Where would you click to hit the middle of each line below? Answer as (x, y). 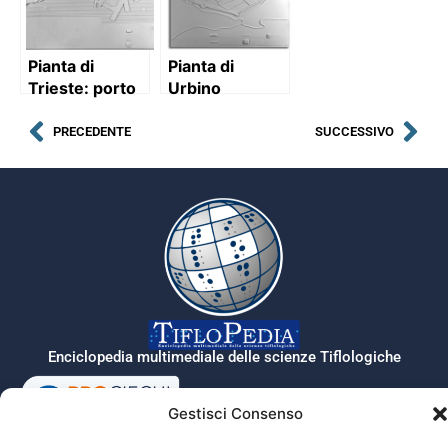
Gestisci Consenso (235, 413)
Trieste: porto (82, 87)
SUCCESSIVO (354, 131)
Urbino (194, 87)
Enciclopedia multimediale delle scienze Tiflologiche (224, 356)
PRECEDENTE (92, 131)
